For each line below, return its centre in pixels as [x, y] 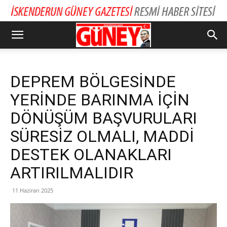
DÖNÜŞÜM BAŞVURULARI [104, 118]
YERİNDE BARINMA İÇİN [100, 100]
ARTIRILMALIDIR [72, 173]
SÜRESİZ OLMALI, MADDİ [102, 136]
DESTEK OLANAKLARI [91, 155]
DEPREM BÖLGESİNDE [93, 82]
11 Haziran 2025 [33, 190]
